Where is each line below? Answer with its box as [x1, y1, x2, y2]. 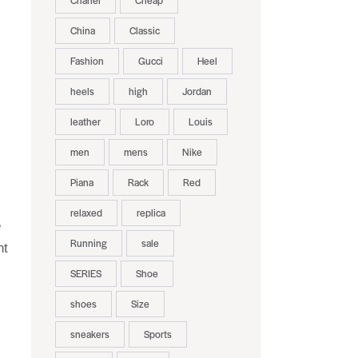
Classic [129, 23, 160, 38]
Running [70, 236, 107, 251]
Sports [143, 327, 172, 342]
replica [136, 205, 165, 221]
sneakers [70, 327, 109, 342]
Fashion [70, 54, 104, 69]
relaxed [70, 205, 102, 221]
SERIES [70, 266, 101, 281]
